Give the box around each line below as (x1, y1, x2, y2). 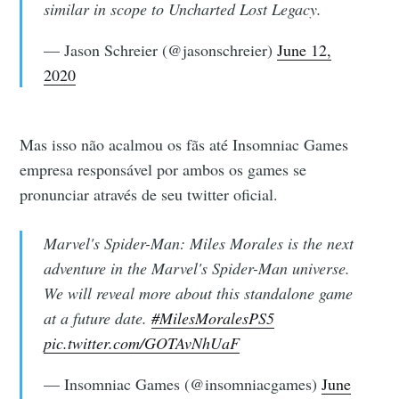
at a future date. (43, 306, 151, 329)
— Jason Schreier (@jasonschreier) (43, 38, 277, 61)
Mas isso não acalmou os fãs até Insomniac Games (20, 133, 349, 155)
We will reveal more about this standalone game (43, 281, 353, 304)
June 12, (276, 38, 331, 61)
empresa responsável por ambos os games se (20, 158, 307, 180)
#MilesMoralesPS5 (151, 306, 274, 329)
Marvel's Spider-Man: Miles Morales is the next (43, 232, 354, 254)
